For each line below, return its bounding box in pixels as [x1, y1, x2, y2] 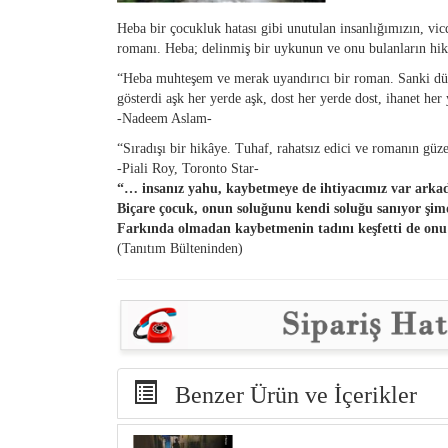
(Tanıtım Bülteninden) [117, 241, 243, 256]
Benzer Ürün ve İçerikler [157, 381, 417, 408]
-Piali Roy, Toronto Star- [117, 161, 259, 176]
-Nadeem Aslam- [117, 111, 212, 126]
